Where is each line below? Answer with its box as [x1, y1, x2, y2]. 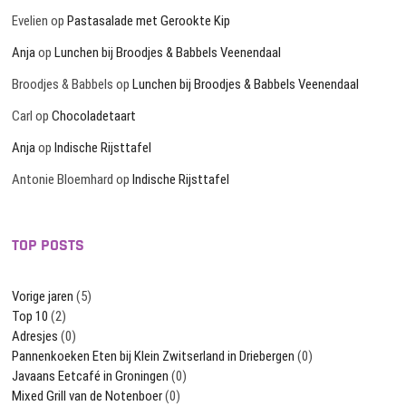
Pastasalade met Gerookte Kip [67, 13, 231, 30]
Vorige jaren [12, 288, 74, 305]
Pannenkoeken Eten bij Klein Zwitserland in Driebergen [12, 348, 295, 365]
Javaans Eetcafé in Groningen [12, 368, 169, 385]
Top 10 [12, 308, 49, 325]
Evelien [12, 13, 49, 30]
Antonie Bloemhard [12, 171, 114, 188]
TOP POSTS [12, 235, 85, 256]
